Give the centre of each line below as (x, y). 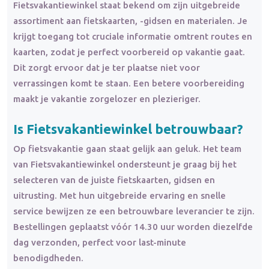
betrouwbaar (196, 128)
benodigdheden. (48, 258)
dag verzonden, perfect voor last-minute (100, 243)
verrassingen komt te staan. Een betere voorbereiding (129, 83)
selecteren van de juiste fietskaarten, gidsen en (114, 180)
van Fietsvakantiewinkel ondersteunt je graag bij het (125, 165)
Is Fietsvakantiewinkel (84, 128)
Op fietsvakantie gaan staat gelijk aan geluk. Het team (127, 149)
